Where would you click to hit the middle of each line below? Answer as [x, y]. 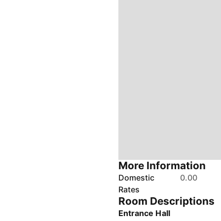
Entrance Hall [144, 213]
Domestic [137, 178]
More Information [162, 166]
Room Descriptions [167, 201]
